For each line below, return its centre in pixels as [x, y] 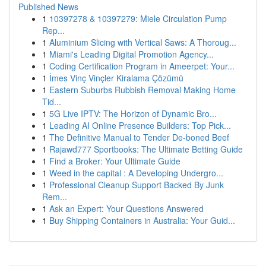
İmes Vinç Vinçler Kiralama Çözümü [116, 78]
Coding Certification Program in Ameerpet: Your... [142, 66]
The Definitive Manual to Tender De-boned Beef [139, 137]
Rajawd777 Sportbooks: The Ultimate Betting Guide [146, 149]
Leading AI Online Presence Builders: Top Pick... [140, 125]
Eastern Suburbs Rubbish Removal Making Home [142, 90]
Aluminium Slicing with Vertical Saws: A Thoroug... [143, 42]
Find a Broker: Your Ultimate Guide [115, 161]
